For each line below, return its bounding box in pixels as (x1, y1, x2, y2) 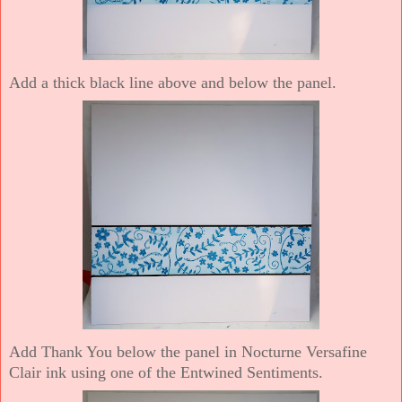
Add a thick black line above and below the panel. (9, 73, 336, 92)
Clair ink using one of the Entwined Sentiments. (9, 363, 323, 381)
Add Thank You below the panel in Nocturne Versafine (9, 342, 367, 361)
